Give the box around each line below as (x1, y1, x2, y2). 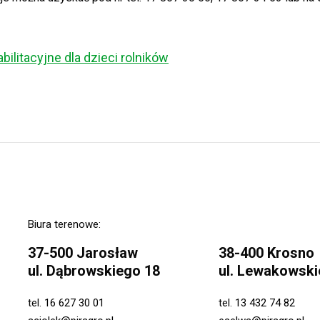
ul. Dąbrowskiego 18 (28, 262, 160, 279)
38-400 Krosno (218, 244, 314, 261)
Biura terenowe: (28, 218, 101, 231)
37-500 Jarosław (28, 244, 138, 261)
